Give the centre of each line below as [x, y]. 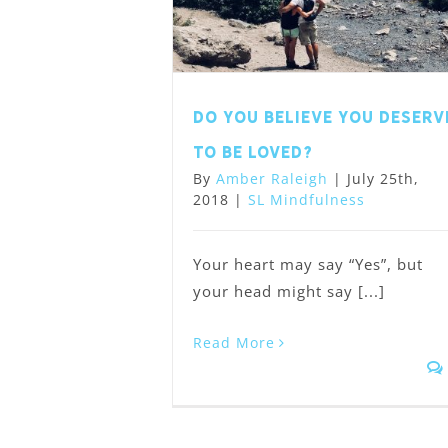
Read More [234, 343]
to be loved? [253, 152]
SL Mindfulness [306, 200]
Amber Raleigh [272, 179]
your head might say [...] [289, 291]
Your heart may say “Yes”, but [308, 264]
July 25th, [383, 179]
